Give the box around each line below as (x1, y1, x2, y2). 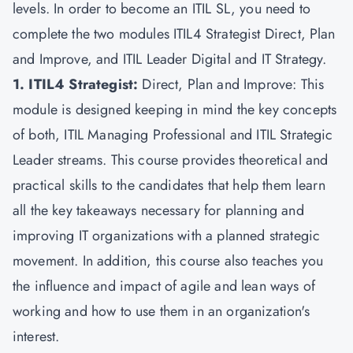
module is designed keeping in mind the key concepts (13, 99, 337, 120)
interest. (13, 326, 60, 347)
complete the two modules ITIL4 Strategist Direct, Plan (13, 24, 336, 44)
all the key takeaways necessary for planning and (13, 200, 304, 221)
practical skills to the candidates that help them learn (13, 175, 325, 195)
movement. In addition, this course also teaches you (13, 251, 324, 271)
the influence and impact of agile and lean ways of (13, 276, 316, 296)
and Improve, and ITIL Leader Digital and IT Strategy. (13, 49, 327, 69)
